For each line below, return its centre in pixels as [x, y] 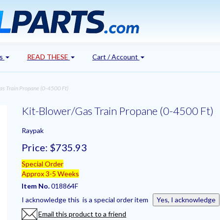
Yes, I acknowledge [186, 199]
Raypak [33, 130]
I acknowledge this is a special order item [87, 199]
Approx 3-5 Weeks [50, 173]
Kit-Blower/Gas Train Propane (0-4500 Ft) [118, 110]
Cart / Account [116, 56]
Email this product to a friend [82, 214]
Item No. [36, 186]
